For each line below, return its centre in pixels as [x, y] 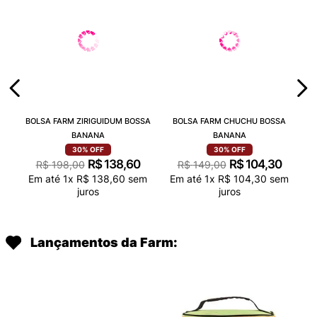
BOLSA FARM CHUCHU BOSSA [229, 121]
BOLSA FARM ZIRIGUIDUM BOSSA [88, 121]
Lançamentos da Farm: [104, 242]
